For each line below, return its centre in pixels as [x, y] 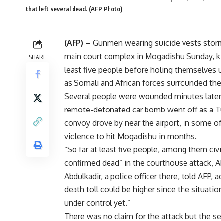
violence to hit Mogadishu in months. [130, 136]
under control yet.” [97, 203]
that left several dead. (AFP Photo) [74, 9]
